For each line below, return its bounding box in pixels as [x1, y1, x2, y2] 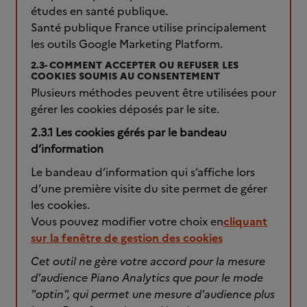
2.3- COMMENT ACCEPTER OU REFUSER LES [31, 58, 238, 71]
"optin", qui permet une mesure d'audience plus [31, 286, 275, 302]
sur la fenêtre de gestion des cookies [31, 230, 223, 246]
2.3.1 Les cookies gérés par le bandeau [31, 124, 227, 140]
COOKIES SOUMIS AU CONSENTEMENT [31, 69, 220, 82]
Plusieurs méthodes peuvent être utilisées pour [31, 84, 276, 101]
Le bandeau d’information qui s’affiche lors [31, 164, 255, 180]
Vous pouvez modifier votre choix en [31, 213, 223, 230]
